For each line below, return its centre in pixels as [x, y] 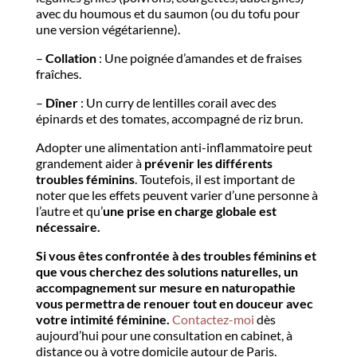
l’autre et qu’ [69, 211]
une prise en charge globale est [189, 211]
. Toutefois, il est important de [214, 179]
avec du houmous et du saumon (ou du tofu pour [167, 14]
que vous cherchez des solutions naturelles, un [167, 272]
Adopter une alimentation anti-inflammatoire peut [174, 147]
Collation [71, 58]
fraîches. [58, 74]
